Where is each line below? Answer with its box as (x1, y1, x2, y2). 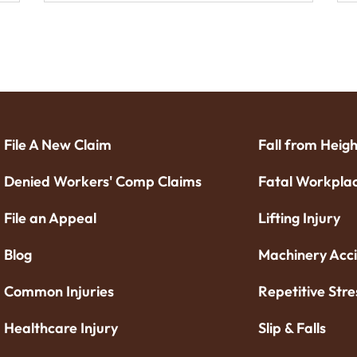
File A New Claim (4, 135, 112, 155)
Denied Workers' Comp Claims (4, 172, 202, 191)
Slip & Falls (258, 319, 327, 338)
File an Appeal (4, 209, 97, 228)
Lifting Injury (258, 209, 341, 228)
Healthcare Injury (4, 319, 119, 338)
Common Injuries (4, 282, 115, 301)
